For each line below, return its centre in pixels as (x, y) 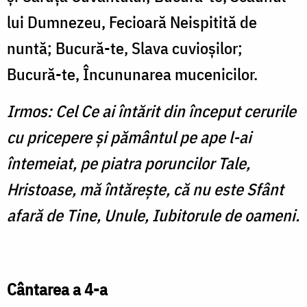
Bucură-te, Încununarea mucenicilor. (132, 74)
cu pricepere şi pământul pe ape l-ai (129, 137)
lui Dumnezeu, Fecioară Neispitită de (132, 22)
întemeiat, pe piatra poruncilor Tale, (128, 163)
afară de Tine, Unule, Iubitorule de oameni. (153, 216)
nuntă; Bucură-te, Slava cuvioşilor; (125, 48)
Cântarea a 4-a (57, 290)
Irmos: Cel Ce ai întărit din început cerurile (151, 111)
